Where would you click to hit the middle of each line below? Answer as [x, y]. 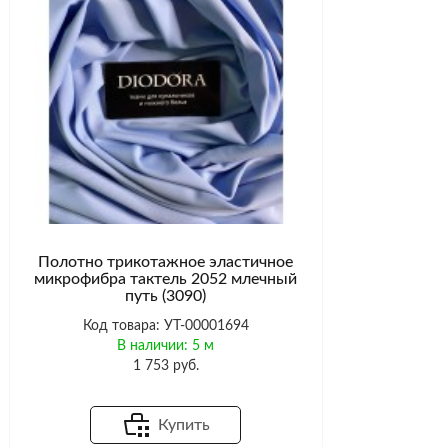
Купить [184, 425]
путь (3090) [166, 295]
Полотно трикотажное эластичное [166, 261]
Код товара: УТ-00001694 [165, 326]
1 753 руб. [165, 366]
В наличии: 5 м [166, 346]
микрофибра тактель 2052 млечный [166, 278]
